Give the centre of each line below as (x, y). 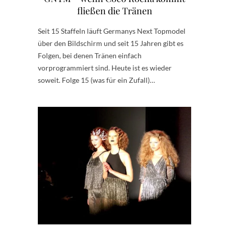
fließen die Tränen (114, 10)
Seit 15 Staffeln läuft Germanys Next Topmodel (112, 31)
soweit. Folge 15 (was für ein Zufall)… (96, 80)
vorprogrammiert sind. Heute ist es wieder (105, 67)
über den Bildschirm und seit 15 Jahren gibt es (111, 43)
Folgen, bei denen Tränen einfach (90, 55)
